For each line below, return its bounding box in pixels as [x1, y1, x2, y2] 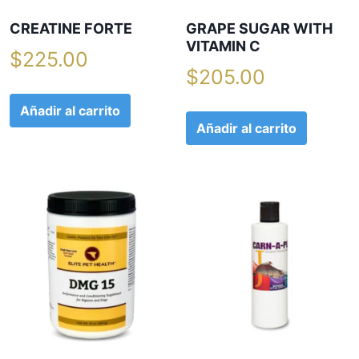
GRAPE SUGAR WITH [186, 20, 333, 38]
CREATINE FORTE [10, 20, 132, 38]
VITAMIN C [186, 38, 261, 55]
